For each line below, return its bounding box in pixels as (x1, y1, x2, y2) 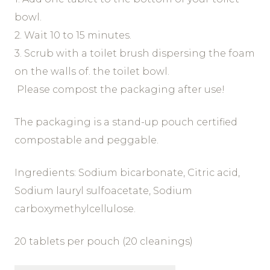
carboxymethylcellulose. (14, 203, 136, 215)
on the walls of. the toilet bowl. (14, 66, 169, 78)
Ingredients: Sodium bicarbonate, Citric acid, (14, 167, 240, 179)
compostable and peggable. (14, 134, 159, 146)
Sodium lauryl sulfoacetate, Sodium (14, 185, 192, 197)
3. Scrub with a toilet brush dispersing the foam (14, 48, 255, 60)
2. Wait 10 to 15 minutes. (14, 30, 131, 42)
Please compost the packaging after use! (14, 84, 225, 96)
